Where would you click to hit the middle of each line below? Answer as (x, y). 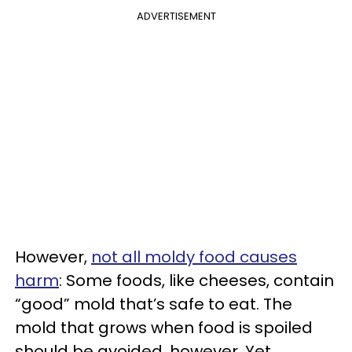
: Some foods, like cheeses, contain (196, 280)
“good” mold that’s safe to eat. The (154, 304)
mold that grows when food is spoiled (164, 328)
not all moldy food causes (194, 257)
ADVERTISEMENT (176, 16)
